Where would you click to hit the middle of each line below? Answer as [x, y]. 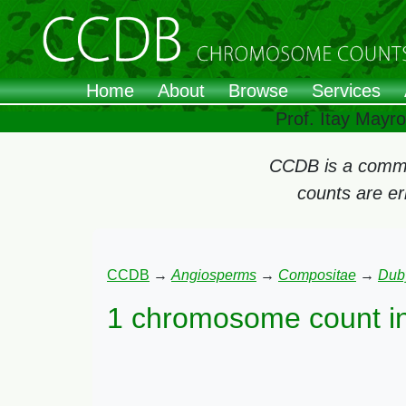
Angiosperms [214, 275]
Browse [258, 91]
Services [346, 91]
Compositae [317, 275]
